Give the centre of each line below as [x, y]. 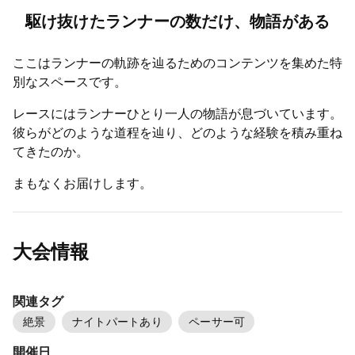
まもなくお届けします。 [82, 183]
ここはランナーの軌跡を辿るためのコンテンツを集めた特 [177, 63]
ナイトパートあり [117, 321]
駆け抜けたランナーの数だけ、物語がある [177, 22]
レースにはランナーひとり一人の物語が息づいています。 [177, 114]
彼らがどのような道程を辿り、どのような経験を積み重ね [177, 133]
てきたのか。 [51, 152]
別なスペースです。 [70, 82]
